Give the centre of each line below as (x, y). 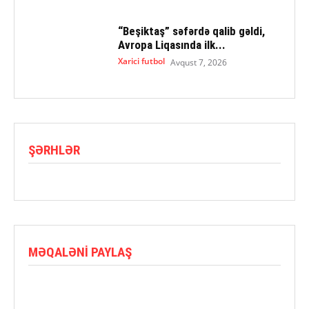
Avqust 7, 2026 (198, 63)
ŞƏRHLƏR (54, 150)
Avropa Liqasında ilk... (171, 45)
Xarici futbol (141, 61)
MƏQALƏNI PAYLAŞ (80, 252)
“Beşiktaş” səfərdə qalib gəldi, (191, 31)
